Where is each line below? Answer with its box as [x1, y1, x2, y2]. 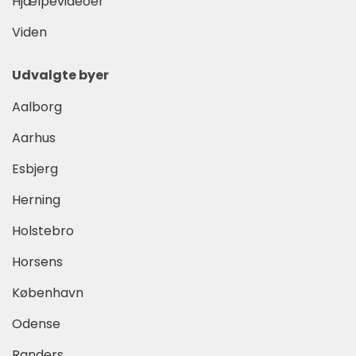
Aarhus [12, 128, 56, 147]
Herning [12, 190, 60, 209]
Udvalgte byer [12, 65, 109, 84]
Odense [12, 314, 60, 333]
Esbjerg [12, 159, 58, 178]
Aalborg [12, 97, 62, 116]
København [12, 283, 83, 302]
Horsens [12, 252, 63, 271]
